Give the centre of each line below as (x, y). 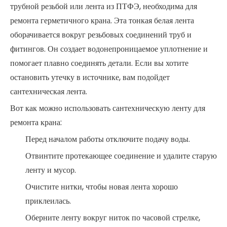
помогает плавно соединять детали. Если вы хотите (99, 63)
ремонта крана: (36, 122)
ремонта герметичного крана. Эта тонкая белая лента (102, 21)
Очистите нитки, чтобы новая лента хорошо (102, 187)
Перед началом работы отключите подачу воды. (108, 139)
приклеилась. (48, 201)
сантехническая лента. (49, 91)
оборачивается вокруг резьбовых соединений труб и (101, 35)
